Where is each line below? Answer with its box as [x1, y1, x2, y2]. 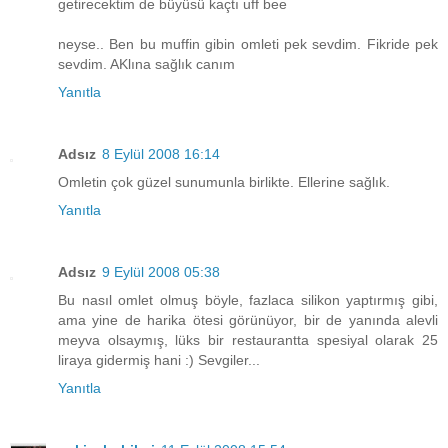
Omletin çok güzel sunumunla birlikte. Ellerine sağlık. [58, 174, 390, 191]
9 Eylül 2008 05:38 [102, 264, 220, 281]
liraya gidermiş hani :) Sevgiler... [58, 352, 260, 369]
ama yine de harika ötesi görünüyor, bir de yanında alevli [58, 312, 438, 329]
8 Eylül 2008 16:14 [102, 146, 220, 163]
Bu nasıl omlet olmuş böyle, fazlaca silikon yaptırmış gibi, [58, 292, 438, 309]
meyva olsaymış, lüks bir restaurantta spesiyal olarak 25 [58, 332, 438, 349]
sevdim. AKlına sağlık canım [58, 56, 235, 73]
